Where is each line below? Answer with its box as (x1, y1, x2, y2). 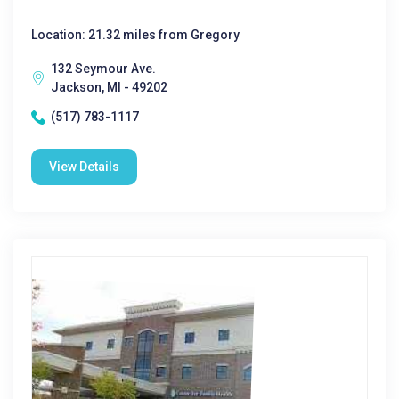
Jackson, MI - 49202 (51, 80, 167, 94)
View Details (49, 159, 119, 174)
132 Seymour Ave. (51, 61, 156, 76)
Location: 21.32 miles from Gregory (31, 28, 240, 42)
